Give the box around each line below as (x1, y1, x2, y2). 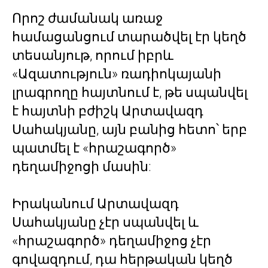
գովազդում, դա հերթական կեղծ (12, 252, 233, 267)
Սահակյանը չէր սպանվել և (12, 215, 199, 230)
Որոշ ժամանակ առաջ (12, 11, 163, 26)
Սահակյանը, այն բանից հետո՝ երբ (12, 122, 247, 137)
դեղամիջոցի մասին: (12, 159, 151, 174)
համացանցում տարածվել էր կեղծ (12, 29, 246, 44)
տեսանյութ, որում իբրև (12, 48, 173, 63)
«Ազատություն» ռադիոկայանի (12, 66, 221, 81)
